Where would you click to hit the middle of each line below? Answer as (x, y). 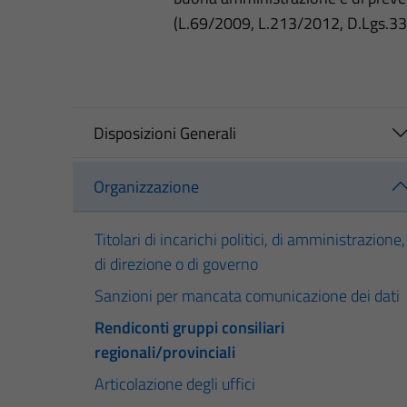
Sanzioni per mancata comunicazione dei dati (247, 295)
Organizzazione (146, 187)
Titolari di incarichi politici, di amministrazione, (250, 239)
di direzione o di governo (176, 263)
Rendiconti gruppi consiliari (189, 327)
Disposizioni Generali (164, 133)
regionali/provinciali (165, 352)
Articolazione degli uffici (175, 383)
